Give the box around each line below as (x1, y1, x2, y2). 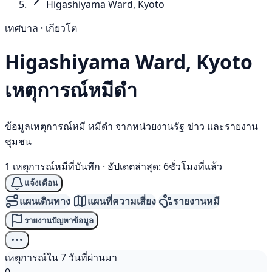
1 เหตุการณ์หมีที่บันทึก (5, 159, 100, 173)
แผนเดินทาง (19, 194, 70, 208)
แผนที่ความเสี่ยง (87, 194, 156, 208)
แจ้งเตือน (24, 178, 58, 188)
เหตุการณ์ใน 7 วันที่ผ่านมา (5, 251, 117, 265)
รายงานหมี (173, 194, 220, 208)
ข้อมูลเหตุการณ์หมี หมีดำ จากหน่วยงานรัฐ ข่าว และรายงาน (5, 119, 258, 133)
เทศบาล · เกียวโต (5, 21, 77, 35)
